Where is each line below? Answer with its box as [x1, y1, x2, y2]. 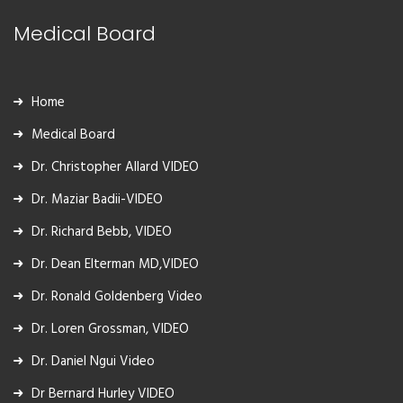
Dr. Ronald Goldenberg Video [31, 285, 202, 308]
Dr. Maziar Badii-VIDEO [31, 188, 163, 210]
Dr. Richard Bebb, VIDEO [31, 220, 172, 243]
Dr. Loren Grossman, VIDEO [31, 318, 189, 340]
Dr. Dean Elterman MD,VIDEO [31, 253, 199, 275]
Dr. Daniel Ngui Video [31, 350, 155, 372]
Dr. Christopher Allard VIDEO [31, 156, 199, 178]
